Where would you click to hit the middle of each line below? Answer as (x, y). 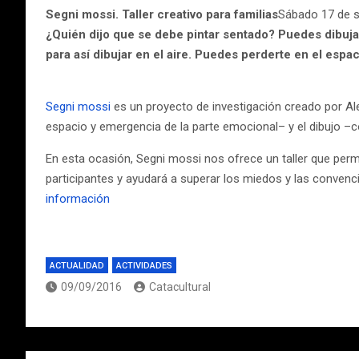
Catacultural (180, 287)
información (78, 199)
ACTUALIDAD (77, 266)
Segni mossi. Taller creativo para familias (162, 14)
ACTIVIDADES (144, 266)
